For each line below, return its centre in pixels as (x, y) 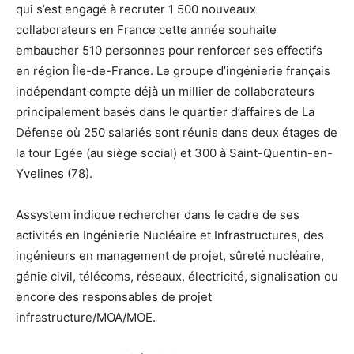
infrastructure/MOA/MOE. (86, 317)
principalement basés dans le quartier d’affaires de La (165, 111)
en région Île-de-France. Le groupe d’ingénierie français (173, 70)
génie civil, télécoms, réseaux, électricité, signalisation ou (177, 276)
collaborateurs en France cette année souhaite (146, 29)
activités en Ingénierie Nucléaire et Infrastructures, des (170, 235)
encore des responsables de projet (114, 296)
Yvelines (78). (54, 173)
